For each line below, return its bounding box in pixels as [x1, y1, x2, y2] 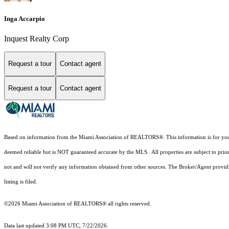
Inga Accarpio [4, 14, 45, 22]
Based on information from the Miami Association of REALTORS [4, 134, 159, 141]
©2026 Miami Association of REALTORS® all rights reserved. [4, 201, 153, 207]
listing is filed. [4, 179, 39, 185]
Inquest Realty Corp [4, 34, 69, 43]
